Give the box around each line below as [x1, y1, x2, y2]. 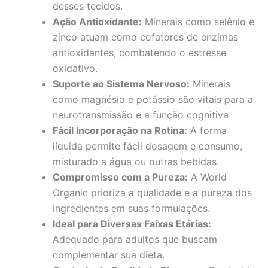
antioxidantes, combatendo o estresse [53, 46, 226, 59]
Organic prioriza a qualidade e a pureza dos [53, 186, 252, 199]
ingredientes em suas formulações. [53, 202, 210, 214]
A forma [187, 124, 227, 136]
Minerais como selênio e [142, 15, 254, 28]
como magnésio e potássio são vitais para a [53, 93, 253, 105]
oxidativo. [53, 62, 98, 74]
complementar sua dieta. [53, 248, 165, 261]
